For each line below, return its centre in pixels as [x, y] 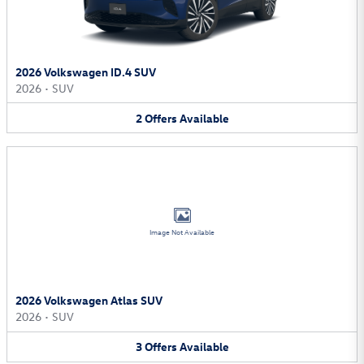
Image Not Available [182, 233]
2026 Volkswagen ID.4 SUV [86, 71]
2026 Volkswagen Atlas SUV [89, 301]
